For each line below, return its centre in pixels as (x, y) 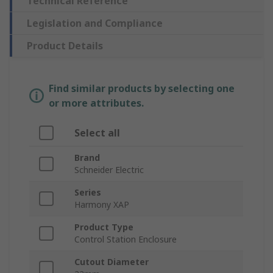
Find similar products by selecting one (142, 89)
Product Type (104, 227)
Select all (97, 133)
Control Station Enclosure (126, 239)
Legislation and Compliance (95, 23)
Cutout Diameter (112, 262)
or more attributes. (96, 103)
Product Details (65, 46)
